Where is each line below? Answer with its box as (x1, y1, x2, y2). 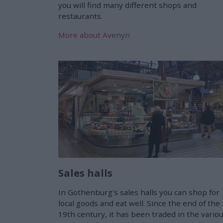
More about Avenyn (58, 29, 130, 40)
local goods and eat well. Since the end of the (58, 198, 220, 208)
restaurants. (58, 10, 103, 21)
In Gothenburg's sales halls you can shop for (58, 187, 220, 197)
